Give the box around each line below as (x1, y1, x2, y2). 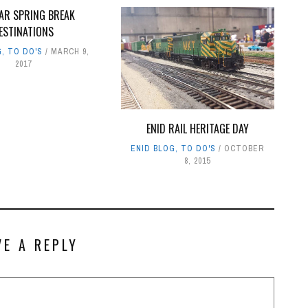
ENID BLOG (131, 142, 176, 154)
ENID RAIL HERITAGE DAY (146, 120, 249, 137)
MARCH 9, (50, 45, 89, 57)
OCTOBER (224, 142, 265, 154)
